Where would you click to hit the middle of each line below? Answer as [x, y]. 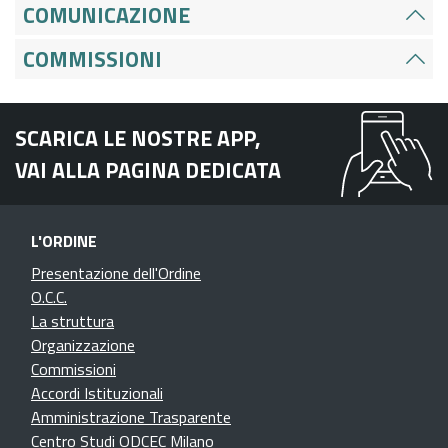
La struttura [72, 321]
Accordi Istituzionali [97, 393]
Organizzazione [83, 345]
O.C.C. [49, 297]
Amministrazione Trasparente [131, 417]
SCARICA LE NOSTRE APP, [138, 138]
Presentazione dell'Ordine [116, 273]
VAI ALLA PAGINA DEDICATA [148, 170]
